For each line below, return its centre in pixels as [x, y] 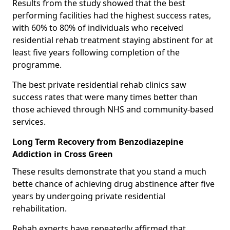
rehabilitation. [40, 208]
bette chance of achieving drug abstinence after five [113, 184]
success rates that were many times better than [105, 97]
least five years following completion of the [96, 52]
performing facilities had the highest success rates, [112, 15]
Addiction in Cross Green [63, 154]
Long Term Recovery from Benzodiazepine [98, 141]
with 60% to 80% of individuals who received [98, 27]
